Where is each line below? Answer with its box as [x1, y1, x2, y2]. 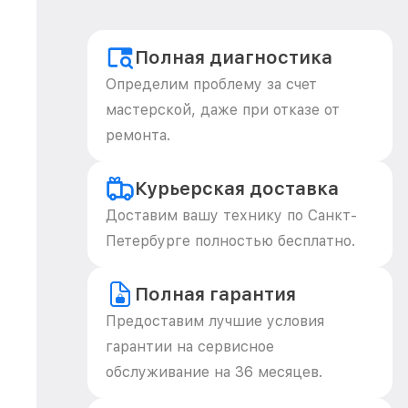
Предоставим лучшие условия [106, 312, 324, 330]
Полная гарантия [135, 283, 296, 305]
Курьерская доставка [135, 178, 339, 199]
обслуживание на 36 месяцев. [106, 363, 322, 381]
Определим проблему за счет [106, 76, 317, 93]
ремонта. [106, 127, 170, 144]
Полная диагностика [135, 46, 332, 68]
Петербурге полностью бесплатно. [106, 232, 355, 250]
